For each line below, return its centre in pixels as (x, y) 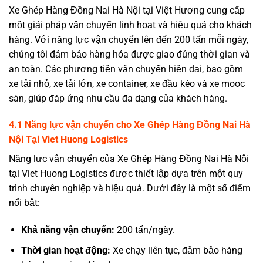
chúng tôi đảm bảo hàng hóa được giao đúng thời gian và (129, 54)
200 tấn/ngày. (144, 230)
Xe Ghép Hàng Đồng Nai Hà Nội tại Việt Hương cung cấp (127, 10)
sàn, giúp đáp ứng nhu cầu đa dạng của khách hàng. (118, 98)
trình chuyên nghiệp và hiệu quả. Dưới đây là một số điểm (130, 188)
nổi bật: (24, 203)
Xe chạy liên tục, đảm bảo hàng (176, 250)
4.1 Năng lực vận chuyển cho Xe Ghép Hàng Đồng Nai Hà (130, 125)
